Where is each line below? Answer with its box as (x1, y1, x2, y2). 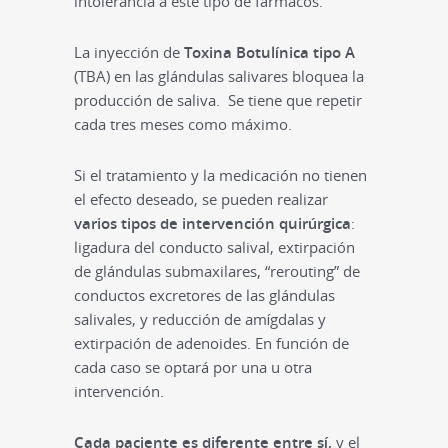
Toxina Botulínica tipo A (183, 42, 355, 63)
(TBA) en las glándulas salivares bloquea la (73, 66, 364, 87)
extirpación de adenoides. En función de (73, 333, 349, 354)
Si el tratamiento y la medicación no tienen (73, 165, 367, 186)
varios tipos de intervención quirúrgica (73, 213, 351, 234)
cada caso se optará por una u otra (73, 357, 312, 378)
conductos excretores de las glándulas (73, 285, 335, 306)
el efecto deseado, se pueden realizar (73, 189, 328, 210)
